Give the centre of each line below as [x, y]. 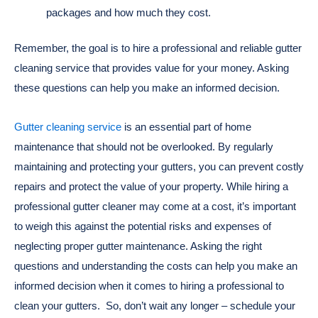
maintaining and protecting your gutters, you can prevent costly [159, 166]
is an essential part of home [186, 126]
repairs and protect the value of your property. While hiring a [151, 186]
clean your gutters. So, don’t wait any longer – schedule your [155, 305]
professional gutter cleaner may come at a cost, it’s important [155, 206]
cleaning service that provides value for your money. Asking [152, 68]
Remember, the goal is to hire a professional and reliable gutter [158, 48]
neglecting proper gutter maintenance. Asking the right [138, 246]
